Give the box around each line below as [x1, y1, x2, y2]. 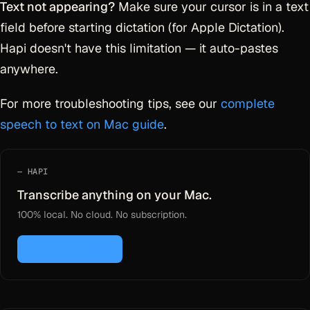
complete [221, 95, 275, 111]
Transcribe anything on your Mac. [17, 187, 212, 203]
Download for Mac [28, 243, 111, 255]
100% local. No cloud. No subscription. [17, 208, 187, 221]
